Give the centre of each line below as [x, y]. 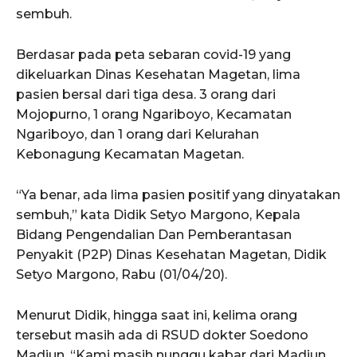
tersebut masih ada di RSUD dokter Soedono [162, 335]
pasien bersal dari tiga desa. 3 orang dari [146, 94]
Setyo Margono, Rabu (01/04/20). [122, 274]
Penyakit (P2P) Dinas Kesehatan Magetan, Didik [171, 254]
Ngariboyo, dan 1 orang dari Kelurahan [137, 134]
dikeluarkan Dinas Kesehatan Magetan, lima [158, 74]
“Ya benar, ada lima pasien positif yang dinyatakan [178, 194]
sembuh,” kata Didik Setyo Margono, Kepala [158, 214]
